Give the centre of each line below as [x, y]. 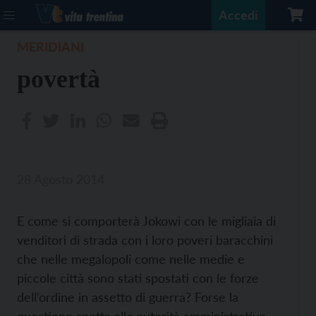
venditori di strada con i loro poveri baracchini [145, 240]
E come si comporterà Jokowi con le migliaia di [146, 221]
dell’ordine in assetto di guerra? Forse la [128, 297]
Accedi [238, 15]
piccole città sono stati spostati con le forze [138, 278]
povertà [59, 79]
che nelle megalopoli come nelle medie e [131, 259]
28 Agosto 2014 [61, 179]
